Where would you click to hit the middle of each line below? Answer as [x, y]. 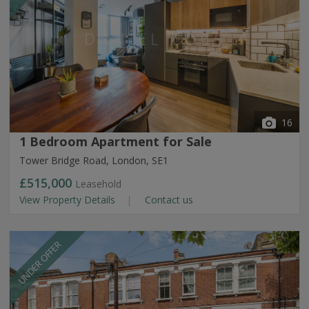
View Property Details [69, 200]
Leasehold [98, 184]
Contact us [168, 200]
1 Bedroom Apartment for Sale [116, 141]
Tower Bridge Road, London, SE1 [94, 160]
